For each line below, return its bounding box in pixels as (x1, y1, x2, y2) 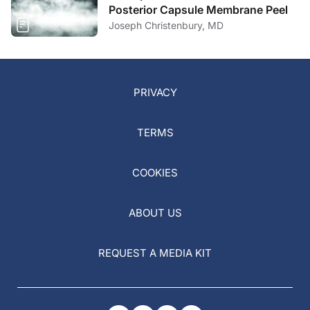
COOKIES (132, 165, 178, 179)
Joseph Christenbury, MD (109, 19, 224, 31)
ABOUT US (128, 206, 182, 219)
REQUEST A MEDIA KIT (98, 246, 212, 259)
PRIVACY (133, 85, 177, 99)
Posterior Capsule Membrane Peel (109, 2, 288, 17)
